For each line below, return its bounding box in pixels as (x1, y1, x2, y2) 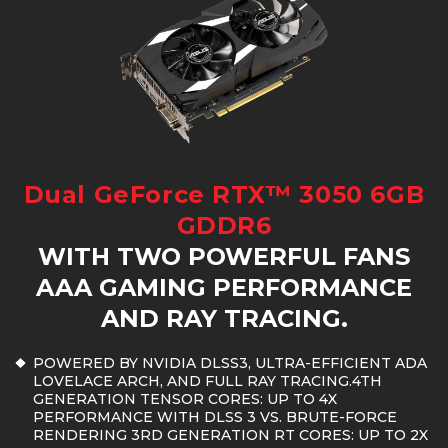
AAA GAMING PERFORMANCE (36, 273, 412, 303)
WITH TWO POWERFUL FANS (38, 242, 410, 272)
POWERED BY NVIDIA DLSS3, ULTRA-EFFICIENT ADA (33, 354, 427, 373)
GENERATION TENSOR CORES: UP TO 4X (33, 390, 337, 409)
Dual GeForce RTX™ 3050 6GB (23, 180, 425, 210)
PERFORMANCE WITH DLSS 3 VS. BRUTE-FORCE (33, 408, 397, 427)
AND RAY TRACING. (100, 304, 348, 334)
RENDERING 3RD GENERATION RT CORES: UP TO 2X (33, 426, 428, 445)
